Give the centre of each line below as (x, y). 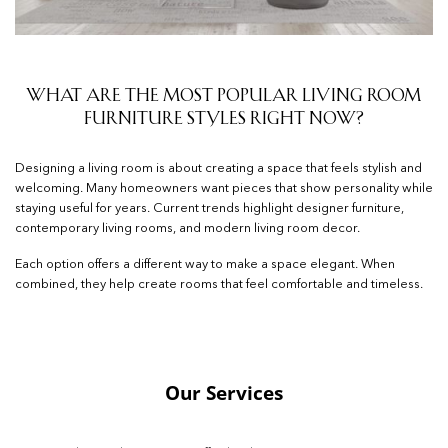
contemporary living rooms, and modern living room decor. (187, 228)
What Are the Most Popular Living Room (224, 94)
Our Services (224, 392)
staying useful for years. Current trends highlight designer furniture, (209, 208)
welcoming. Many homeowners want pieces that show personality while (224, 188)
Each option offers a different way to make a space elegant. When (205, 265)
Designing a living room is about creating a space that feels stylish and (218, 168)
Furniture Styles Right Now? (224, 117)
